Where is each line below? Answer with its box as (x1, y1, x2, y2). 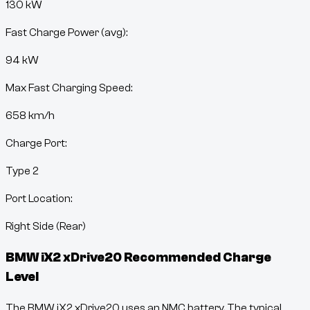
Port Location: (6, 192, 72, 206)
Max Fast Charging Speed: (6, 82, 132, 95)
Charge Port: (6, 137, 66, 150)
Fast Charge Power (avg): (6, 26, 127, 39)
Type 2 (6, 165, 39, 178)
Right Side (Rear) (6, 220, 86, 233)
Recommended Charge (122, 250, 271, 266)
